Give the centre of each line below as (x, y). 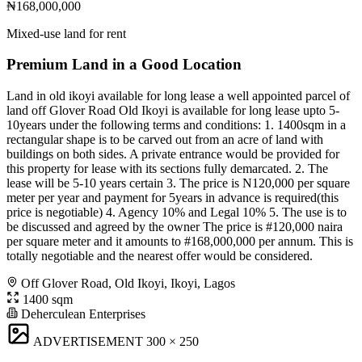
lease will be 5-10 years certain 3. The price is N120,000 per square (178, 183)
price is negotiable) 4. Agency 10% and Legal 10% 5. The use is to (177, 213)
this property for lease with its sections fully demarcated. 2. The (167, 169)
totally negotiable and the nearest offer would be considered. (160, 256)
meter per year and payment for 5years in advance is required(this (173, 198)
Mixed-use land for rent (66, 33)
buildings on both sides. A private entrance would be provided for (173, 154)
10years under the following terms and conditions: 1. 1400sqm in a (176, 125)
